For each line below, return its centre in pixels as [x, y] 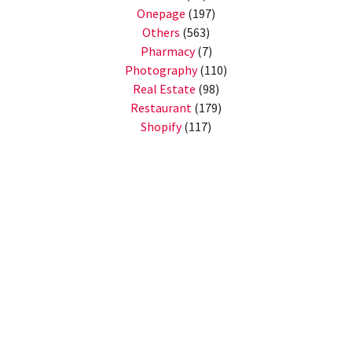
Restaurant [161, 108]
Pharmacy [167, 51]
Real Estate [164, 89]
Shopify [161, 127]
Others [161, 33]
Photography [161, 70]
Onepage [161, 14]
